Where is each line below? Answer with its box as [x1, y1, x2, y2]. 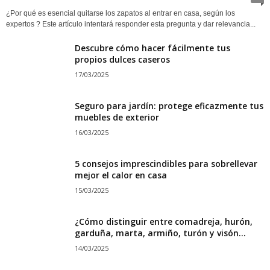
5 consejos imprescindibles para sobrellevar [75, 157, 257, 169]
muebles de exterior [75, 111, 159, 123]
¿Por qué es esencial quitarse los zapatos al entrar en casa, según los [6, 8, 235, 17]
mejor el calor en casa [75, 169, 167, 181]
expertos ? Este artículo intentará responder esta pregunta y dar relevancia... [6, 19, 256, 28]
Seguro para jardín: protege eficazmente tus [75, 99, 263, 111]
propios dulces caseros [75, 53, 170, 65]
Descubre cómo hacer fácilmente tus [75, 42, 230, 54]
